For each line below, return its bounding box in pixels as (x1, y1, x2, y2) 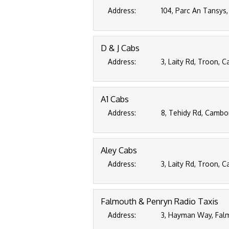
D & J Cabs (101, 42, 140, 53)
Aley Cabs (101, 145, 137, 155)
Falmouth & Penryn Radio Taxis (101, 196, 218, 207)
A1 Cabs (101, 94, 129, 104)
